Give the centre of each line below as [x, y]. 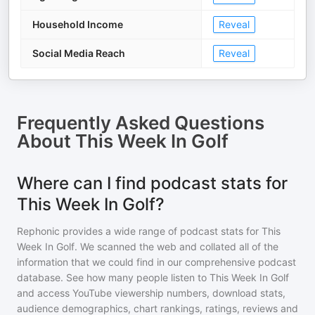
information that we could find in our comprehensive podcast [156, 262]
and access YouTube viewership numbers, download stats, [151, 293]
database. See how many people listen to [113, 277]
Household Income [78, 24]
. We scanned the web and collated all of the [176, 246]
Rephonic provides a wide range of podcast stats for [139, 231]
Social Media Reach [79, 53]
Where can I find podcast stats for [152, 183]
